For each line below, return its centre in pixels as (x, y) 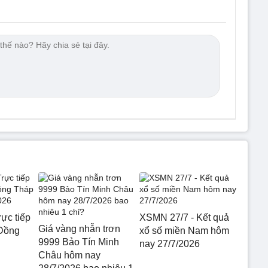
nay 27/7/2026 (169, 243)
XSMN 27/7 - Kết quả (184, 217)
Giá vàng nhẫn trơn (79, 229)
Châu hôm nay (69, 255)
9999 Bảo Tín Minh (79, 242)
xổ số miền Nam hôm (184, 230)
